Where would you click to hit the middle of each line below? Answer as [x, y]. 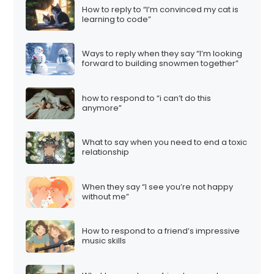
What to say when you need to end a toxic [165, 143]
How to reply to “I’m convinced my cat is [161, 9]
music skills [104, 241]
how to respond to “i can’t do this [147, 98]
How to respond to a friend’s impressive [161, 231]
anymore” [102, 108]
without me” [106, 196]
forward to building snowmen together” [161, 64]
